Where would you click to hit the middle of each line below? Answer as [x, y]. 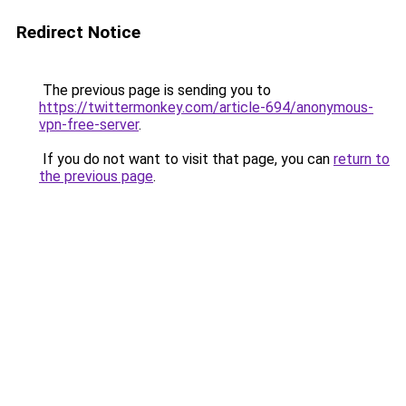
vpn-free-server [89, 125]
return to [362, 159]
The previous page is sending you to [155, 90]
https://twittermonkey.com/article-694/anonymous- [206, 107]
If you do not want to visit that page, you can [186, 159]
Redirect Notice [78, 32]
